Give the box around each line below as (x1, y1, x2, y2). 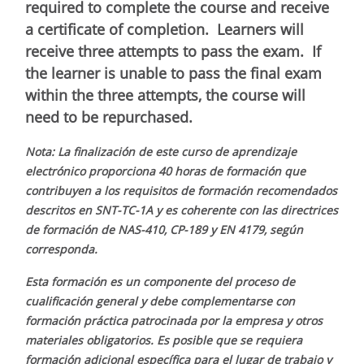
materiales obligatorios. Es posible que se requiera (25, 331, 302, 348)
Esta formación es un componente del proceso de (25, 273, 295, 289)
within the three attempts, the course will (25, 84, 305, 105)
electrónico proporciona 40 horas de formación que (25, 162, 305, 179)
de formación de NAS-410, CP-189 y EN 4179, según (25, 221, 303, 237)
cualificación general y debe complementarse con (25, 292, 295, 309)
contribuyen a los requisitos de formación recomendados (25, 182, 337, 198)
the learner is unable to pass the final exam (25, 63, 322, 83)
